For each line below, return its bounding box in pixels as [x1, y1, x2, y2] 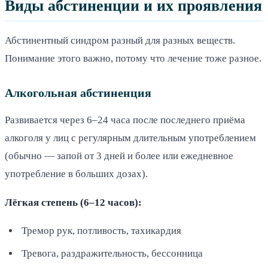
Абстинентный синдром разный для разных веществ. [5, 34, 235, 46]
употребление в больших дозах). [5, 167, 148, 179]
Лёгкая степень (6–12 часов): [5, 196, 142, 208]
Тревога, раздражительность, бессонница [22, 247, 203, 259]
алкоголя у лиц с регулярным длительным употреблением [5, 132, 256, 144]
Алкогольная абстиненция [5, 86, 151, 99]
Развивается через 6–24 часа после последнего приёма [5, 114, 245, 126]
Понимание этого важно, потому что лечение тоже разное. [5, 52, 261, 64]
